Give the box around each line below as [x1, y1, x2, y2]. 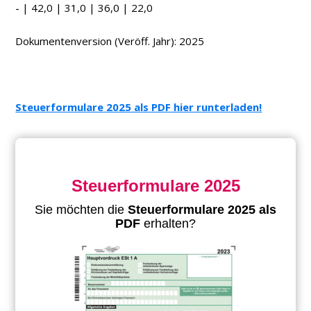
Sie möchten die [35, 203, 128, 217]
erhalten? [144, 217, 196, 231]
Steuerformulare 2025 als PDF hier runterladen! [15, 100, 262, 115]
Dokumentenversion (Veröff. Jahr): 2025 [15, 34, 205, 49]
